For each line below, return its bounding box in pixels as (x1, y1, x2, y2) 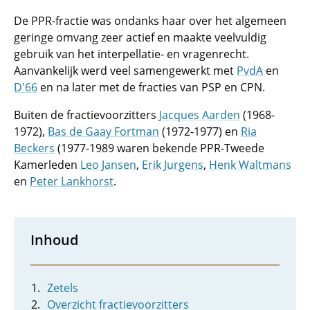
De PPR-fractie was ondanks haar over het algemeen (14, 13, 286, 28)
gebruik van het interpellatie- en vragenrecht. (14, 46, 249, 62)
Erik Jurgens (142, 157, 203, 172)
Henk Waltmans (209, 157, 291, 172)
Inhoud (30, 230, 78, 249)
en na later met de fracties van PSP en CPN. (37, 80, 265, 95)
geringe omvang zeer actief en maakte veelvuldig (14, 30, 266, 45)
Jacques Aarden (159, 107, 240, 122)
